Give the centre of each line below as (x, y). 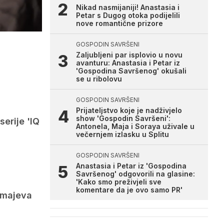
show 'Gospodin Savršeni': (123, 118)
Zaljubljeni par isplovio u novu (129, 55)
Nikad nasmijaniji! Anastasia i (128, 7)
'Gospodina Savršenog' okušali (131, 71)
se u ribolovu (99, 79)
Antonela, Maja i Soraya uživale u (135, 126)
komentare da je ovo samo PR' (129, 190)
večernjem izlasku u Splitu (122, 134)
